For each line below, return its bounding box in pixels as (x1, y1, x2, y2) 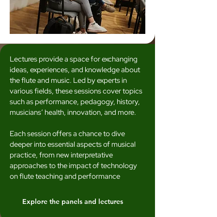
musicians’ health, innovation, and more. (10, 108, 136, 117)
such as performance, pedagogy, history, (10, 97, 140, 107)
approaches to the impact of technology (10, 161, 137, 170)
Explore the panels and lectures (22, 197, 123, 206)
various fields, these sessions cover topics (10, 86, 142, 96)
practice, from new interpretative (10, 150, 113, 160)
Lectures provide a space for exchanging (10, 54, 138, 64)
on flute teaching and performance (10, 171, 120, 181)
